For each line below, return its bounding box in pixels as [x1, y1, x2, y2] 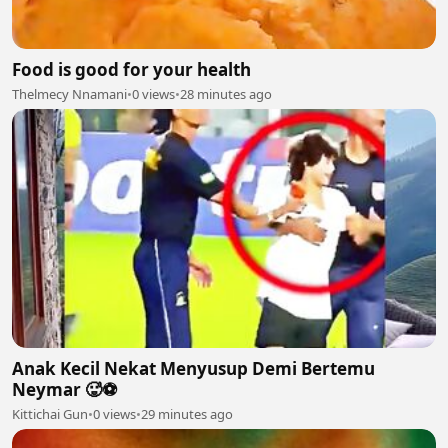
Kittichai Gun [12, 404, 88, 423]
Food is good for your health [12, 58, 251, 82]
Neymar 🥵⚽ [12, 377, 117, 401]
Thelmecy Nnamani [12, 85, 127, 104]
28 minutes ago [180, 85, 272, 104]
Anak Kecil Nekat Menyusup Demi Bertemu [12, 356, 375, 380]
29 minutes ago [141, 404, 233, 423]
